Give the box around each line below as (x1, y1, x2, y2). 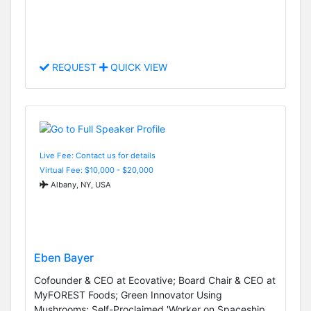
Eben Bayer (34, 251, 94, 265)
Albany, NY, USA (49, 179, 111, 190)
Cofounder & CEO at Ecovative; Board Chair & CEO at (34, 274, 276, 287)
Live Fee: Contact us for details (40, 150, 155, 160)
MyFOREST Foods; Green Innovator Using (34, 289, 222, 301)
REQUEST (49, 61, 99, 74)
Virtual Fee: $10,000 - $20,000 (40, 165, 153, 175)
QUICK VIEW (108, 61, 167, 74)
